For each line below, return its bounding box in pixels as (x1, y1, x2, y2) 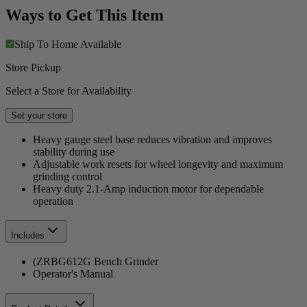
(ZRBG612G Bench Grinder (33, 256, 158, 268)
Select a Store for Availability (5, 84, 132, 97)
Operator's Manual (33, 268, 113, 280)
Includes (11, 230, 45, 241)
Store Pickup (5, 61, 61, 73)
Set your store (11, 110, 67, 121)
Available (80, 38, 121, 50)
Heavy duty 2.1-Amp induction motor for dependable (33, 182, 264, 195)
